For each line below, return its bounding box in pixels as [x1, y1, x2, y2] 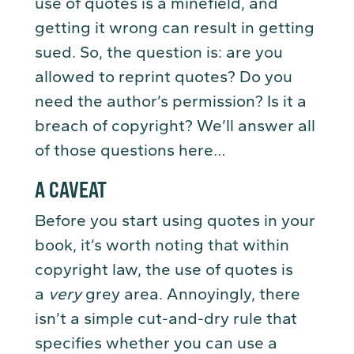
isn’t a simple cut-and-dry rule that [35, 309, 297, 329]
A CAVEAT [35, 175, 111, 203]
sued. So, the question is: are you [35, 43, 283, 62]
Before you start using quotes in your [35, 211, 315, 231]
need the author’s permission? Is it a [35, 92, 307, 111]
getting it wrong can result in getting [35, 18, 314, 38]
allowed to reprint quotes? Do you [35, 67, 292, 87]
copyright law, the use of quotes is [35, 260, 293, 280]
